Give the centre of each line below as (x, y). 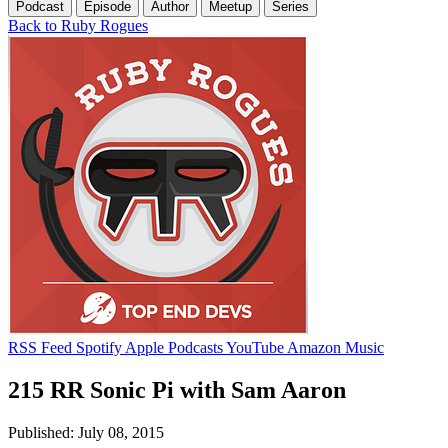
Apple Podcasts (174, 347)
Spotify (99, 347)
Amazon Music (335, 347)
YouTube (255, 347)
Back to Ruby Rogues (78, 25)
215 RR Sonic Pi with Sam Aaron (177, 389)
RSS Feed (40, 347)
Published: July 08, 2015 (86, 432)
